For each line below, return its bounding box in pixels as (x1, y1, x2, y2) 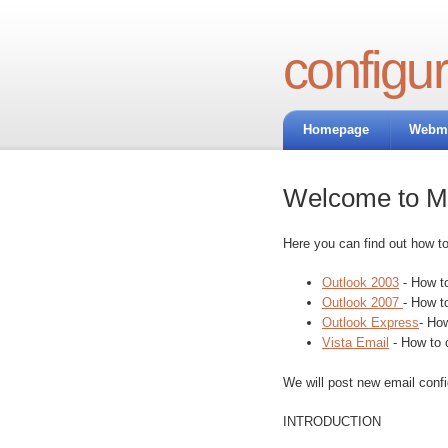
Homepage (303, 122, 369, 137)
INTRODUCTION (283, 414, 381, 429)
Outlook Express (322, 315, 419, 330)
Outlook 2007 (322, 295, 403, 310)
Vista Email (322, 335, 389, 350)
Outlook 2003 (322, 275, 399, 290)
